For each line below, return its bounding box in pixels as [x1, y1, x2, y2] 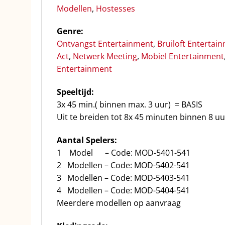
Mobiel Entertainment [141, 51, 224, 62]
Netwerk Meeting [73, 51, 137, 62]
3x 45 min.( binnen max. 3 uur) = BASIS [57, 99, 202, 110]
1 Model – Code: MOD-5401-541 [57, 147, 190, 159]
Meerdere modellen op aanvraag [57, 197, 181, 209]
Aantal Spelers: [57, 135, 117, 146]
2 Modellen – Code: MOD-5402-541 [57, 160, 190, 171]
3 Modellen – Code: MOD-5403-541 [57, 172, 190, 184]
